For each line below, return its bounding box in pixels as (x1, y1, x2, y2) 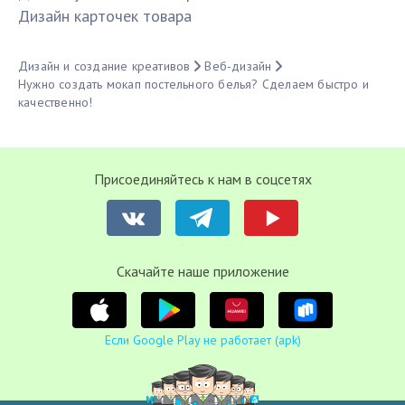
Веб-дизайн (204, 58, 272, 75)
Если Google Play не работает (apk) (104, 332, 301, 349)
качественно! (18, 94, 93, 111)
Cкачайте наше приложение (116, 262, 289, 281)
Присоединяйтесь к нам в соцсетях (93, 170, 312, 189)
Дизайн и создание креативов (18, 58, 191, 75)
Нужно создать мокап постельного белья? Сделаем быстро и (18, 76, 370, 93)
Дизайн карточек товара (18, 5, 192, 27)
